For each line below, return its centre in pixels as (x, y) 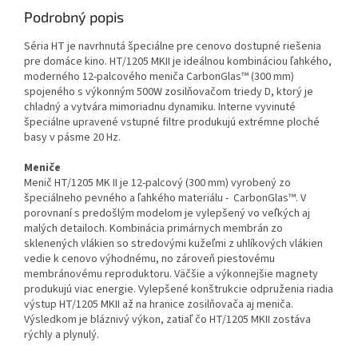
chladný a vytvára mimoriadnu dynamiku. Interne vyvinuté (160, 107)
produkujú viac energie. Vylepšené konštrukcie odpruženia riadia (179, 289)
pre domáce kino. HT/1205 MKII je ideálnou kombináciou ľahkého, (178, 61)
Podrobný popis (74, 16)
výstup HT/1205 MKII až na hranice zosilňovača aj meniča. (159, 304)
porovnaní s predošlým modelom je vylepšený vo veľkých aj (167, 213)
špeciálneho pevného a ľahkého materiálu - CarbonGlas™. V (165, 198)
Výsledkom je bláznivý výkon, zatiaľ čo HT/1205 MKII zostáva (167, 319)
